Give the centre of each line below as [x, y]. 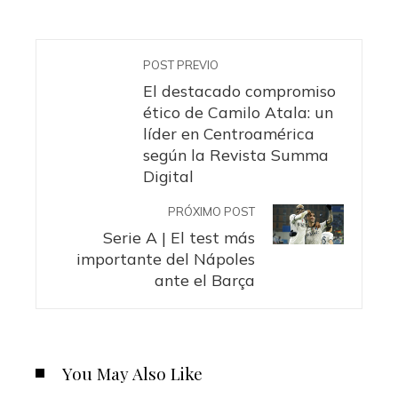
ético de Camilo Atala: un [238, 112]
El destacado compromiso [239, 91]
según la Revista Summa [236, 155]
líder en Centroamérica [229, 133]
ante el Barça [205, 280]
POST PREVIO [181, 65]
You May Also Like [132, 373]
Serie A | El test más [179, 237]
